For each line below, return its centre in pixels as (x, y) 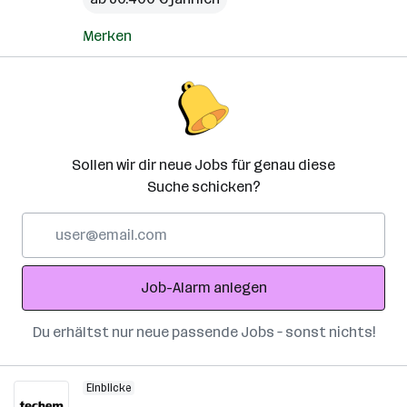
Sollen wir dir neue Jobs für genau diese (203, 165)
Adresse (49, 266)
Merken (107, 36)
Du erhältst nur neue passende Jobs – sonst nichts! (203, 332)
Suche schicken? (203, 187)
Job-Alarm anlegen (203, 288)
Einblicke (109, 388)
